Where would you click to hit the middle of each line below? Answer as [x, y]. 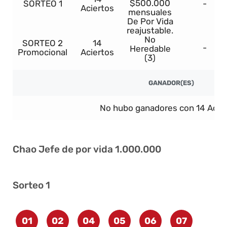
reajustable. [150, 31]
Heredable [150, 49]
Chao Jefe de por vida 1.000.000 [87, 149]
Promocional [43, 52]
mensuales [150, 12]
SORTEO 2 [43, 43]
